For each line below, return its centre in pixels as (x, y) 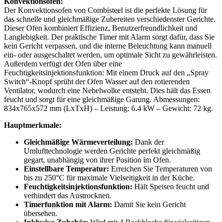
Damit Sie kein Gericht (149, 204)
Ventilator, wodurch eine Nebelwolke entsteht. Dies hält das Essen (107, 90)
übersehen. (41, 213)
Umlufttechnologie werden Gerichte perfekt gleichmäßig (112, 151)
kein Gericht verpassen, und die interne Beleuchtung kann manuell (108, 46)
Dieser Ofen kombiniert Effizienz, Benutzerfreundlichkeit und (101, 28)
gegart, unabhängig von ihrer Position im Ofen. (97, 160)
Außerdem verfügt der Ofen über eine (63, 63)
